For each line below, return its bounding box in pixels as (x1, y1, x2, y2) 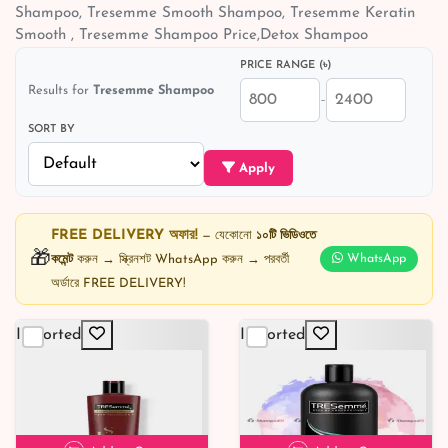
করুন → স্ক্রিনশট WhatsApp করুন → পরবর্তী (73, 253, 289, 266)
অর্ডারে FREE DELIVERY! (51, 277, 186, 290)
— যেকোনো (198, 229, 256, 242)
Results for (28, 84, 93, 97)
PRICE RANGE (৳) (240, 60, 331, 71)
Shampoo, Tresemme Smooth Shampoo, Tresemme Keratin (15, 6, 415, 21)
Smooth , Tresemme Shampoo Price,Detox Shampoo (15, 28, 368, 43)
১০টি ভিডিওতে (256, 229, 316, 242)
